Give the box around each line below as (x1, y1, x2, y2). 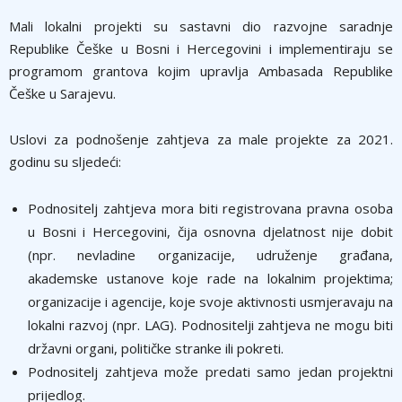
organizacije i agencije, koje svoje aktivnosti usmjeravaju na (28, 293, 393, 310)
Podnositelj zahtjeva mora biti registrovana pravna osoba (28, 199, 393, 217)
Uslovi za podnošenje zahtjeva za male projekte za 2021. (9, 130, 393, 148)
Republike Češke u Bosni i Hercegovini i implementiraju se (9, 39, 393, 57)
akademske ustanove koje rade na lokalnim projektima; (28, 269, 393, 287)
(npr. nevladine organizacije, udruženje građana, (28, 246, 393, 264)
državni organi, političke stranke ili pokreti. (28, 339, 284, 357)
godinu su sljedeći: (9, 153, 121, 170)
